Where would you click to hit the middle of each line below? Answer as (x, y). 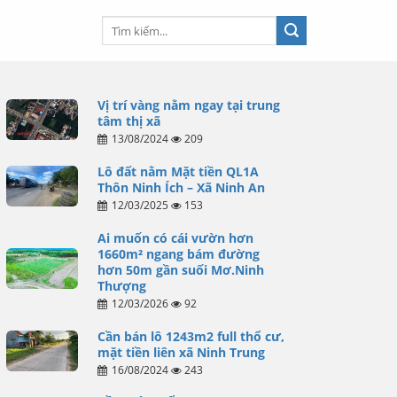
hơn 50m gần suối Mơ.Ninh (180, 270)
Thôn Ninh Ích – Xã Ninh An (181, 188)
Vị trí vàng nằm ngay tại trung (188, 105)
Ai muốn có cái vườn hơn (175, 238)
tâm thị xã (128, 121)
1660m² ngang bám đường (178, 254)
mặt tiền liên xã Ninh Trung (181, 353)
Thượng (121, 286)
